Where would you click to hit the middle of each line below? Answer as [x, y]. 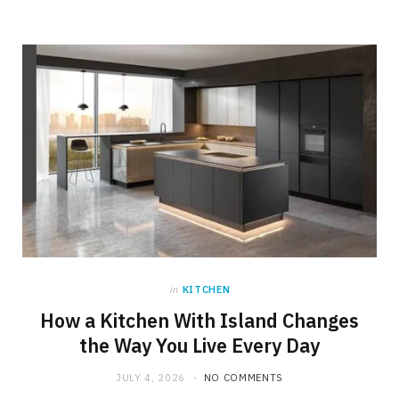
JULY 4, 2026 [151, 377]
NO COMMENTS [243, 377]
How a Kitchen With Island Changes [199, 320]
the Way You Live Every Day [199, 345]
